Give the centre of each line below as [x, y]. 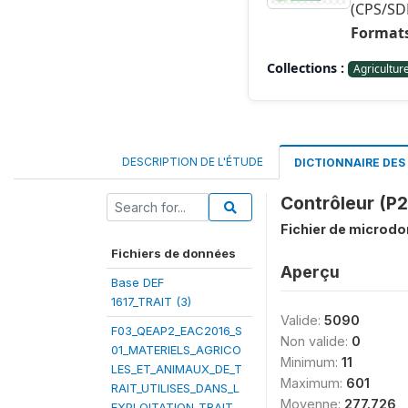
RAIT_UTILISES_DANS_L [175, 388]
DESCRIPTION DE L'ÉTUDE [193, 162]
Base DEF [138, 282]
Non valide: [316, 341]
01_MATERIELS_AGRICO [176, 350]
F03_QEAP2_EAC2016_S [177, 331]
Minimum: [311, 362]
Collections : [306, 68]
